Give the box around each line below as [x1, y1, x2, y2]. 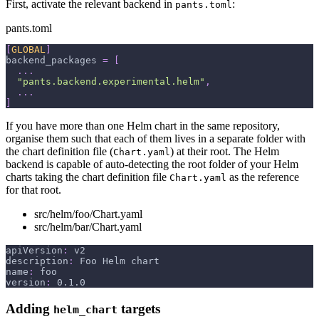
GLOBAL [11, 43, 46, 55]
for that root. [6, 183, 61, 196]
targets [117, 300, 160, 316]
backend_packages [6, 54, 97, 66]
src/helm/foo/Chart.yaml [34, 207, 142, 220]
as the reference [226, 170, 299, 183]
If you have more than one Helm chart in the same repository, [6, 119, 280, 132]
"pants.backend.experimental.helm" [17, 75, 205, 87]
